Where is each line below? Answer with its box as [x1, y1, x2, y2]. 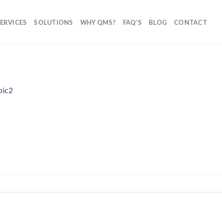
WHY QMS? [80, 18, 116, 26]
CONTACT [174, 18, 207, 26]
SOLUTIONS [34, 18, 73, 26]
